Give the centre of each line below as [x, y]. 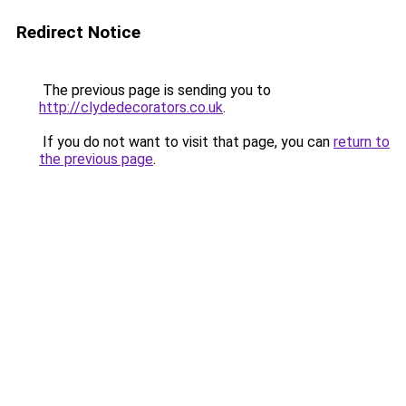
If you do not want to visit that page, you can [186, 142]
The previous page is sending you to [155, 90]
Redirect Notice [78, 32]
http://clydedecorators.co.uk [131, 107]
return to [362, 142]
